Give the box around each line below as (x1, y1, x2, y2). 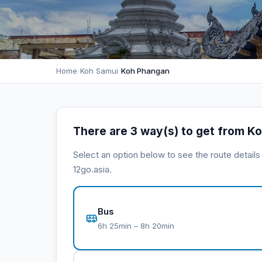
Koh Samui (80, 66, 118, 75)
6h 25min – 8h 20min (98, 220, 174, 230)
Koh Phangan (121, 66, 170, 75)
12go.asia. (73, 164, 112, 175)
